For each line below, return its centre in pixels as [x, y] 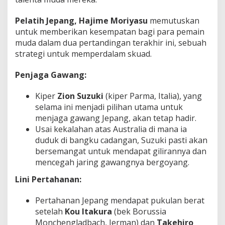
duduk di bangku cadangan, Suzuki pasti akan [121, 140]
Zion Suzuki [80, 96]
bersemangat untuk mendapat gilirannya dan [121, 151]
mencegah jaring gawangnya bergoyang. [112, 162]
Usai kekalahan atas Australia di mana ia [111, 129]
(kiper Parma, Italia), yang [153, 96]
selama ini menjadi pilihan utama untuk [109, 107]
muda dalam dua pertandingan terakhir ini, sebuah [111, 43]
